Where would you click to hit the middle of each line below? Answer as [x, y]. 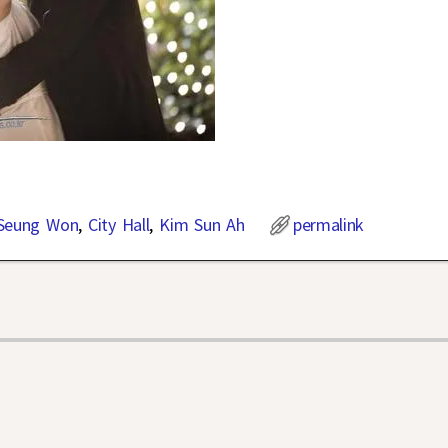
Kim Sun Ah [202, 224]
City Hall [118, 224]
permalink [328, 224]
